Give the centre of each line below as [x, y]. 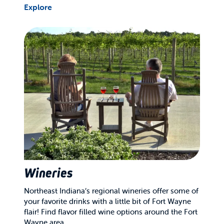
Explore [38, 7]
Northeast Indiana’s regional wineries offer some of [111, 190]
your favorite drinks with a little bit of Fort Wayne [107, 201]
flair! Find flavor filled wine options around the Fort [111, 211]
